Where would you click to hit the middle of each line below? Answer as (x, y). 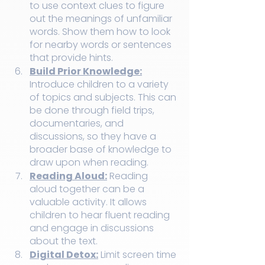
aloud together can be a (88, 189)
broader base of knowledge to (102, 150)
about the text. (64, 241)
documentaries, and (78, 124)
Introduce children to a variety (100, 85)
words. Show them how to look (101, 32)
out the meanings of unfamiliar (102, 19)
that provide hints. (71, 58)
